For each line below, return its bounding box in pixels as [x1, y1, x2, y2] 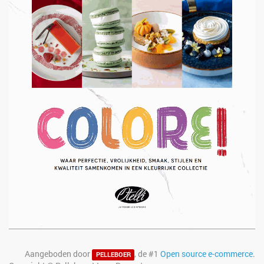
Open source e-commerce [160, 248, 253, 260]
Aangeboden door [25, 248, 93, 260]
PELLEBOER [95, 250, 131, 259]
